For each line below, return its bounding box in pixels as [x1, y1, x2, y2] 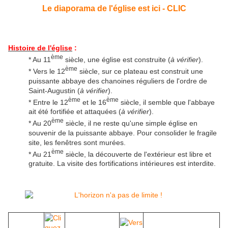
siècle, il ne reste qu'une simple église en [64, 119, 197, 127]
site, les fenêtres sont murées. [28, 138, 126, 147]
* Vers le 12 [28, 67, 65, 75]
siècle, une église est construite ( [63, 55, 170, 64]
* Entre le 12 [28, 98, 68, 106]
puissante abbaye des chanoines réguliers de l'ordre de [28, 76, 207, 85]
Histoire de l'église [8, 44, 72, 52]
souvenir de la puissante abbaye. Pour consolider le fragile [28, 128, 217, 137]
